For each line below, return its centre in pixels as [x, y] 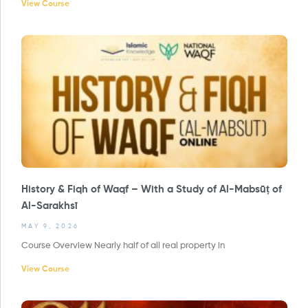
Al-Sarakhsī [49, 206]
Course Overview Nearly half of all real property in [123, 246]
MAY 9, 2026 [51, 227]
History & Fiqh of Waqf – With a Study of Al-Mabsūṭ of [152, 190]
